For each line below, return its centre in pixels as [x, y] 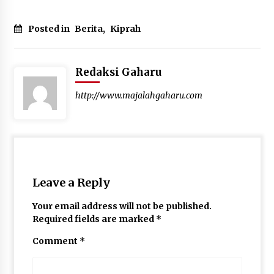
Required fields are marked [94, 219]
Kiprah [125, 29]
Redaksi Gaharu [118, 72]
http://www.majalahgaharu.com [139, 96]
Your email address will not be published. [122, 206]
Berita [88, 29]
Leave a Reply [71, 183]
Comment [56, 241]
